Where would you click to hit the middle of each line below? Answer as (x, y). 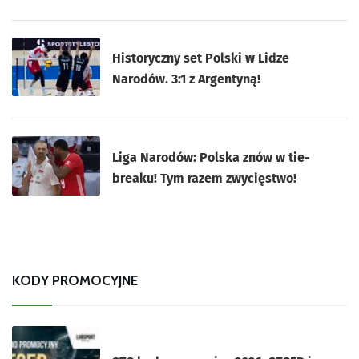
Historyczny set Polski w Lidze (201, 58)
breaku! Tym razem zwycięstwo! (205, 179)
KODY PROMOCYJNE (75, 280)
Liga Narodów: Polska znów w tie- (212, 158)
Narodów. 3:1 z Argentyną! (187, 79)
